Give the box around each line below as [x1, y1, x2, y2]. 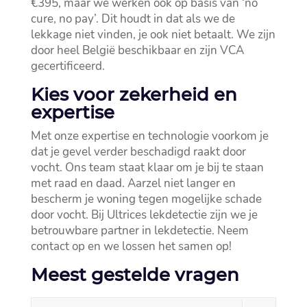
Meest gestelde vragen [30, 264, 239, 286]
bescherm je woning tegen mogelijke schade [30, 191, 262, 208]
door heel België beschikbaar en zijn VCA [30, 42, 244, 59]
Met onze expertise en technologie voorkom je [30, 128, 269, 145]
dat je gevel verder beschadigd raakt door [30, 144, 246, 160]
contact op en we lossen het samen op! [30, 238, 232, 255]
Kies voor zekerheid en [30, 84, 237, 106]
